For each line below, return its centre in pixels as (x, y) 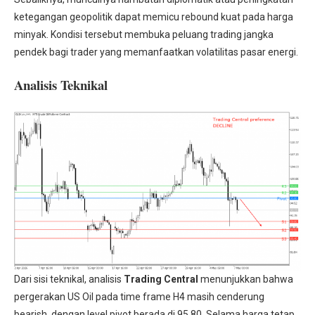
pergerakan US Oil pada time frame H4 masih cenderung (139, 297)
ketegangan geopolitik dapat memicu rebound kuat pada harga (154, 17)
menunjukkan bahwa (246, 279)
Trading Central (161, 279)
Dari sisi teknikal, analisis (69, 279)
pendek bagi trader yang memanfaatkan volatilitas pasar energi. (156, 52)
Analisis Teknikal (61, 85)
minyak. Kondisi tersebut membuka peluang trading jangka (144, 35)
